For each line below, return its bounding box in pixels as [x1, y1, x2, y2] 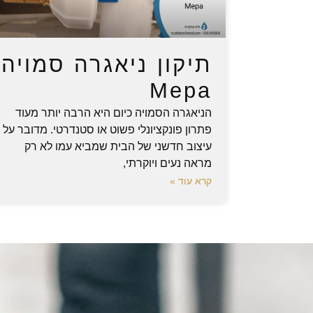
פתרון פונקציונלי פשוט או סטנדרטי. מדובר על [3, 124, 212, 136]
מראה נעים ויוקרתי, [123, 157, 212, 169]
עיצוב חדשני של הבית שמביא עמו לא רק [24, 140, 212, 152]
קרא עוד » [170, 175, 212, 187]
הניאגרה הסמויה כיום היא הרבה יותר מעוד [15, 107, 212, 119]
